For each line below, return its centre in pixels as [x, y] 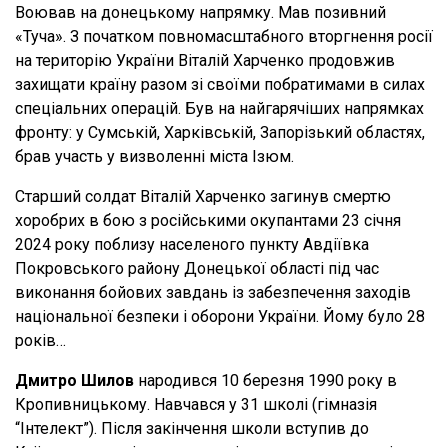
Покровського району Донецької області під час [197, 269]
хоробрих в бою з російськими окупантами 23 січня [208, 221]
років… [40, 341]
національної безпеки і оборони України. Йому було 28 [220, 317]
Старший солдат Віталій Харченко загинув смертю [203, 197]
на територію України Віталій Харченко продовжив [205, 61]
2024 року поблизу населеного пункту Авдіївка [192, 245]
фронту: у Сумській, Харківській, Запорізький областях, [220, 133]
